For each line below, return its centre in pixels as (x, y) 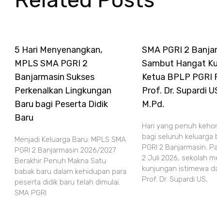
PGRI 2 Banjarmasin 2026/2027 (65, 150)
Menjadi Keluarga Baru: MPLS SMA (70, 139)
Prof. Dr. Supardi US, (175, 179)
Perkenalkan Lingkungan (63, 91)
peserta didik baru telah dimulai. (67, 182)
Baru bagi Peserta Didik (61, 104)
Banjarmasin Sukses (54, 77)
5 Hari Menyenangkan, (58, 50)
